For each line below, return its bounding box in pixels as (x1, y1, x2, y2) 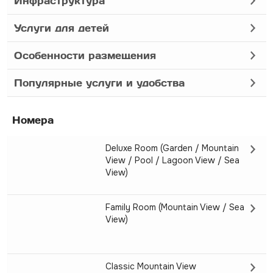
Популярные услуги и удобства (13, 77, 185, 88)
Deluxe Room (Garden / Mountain (105, 143, 239, 154)
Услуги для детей (13, 22, 109, 34)
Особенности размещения (13, 49, 156, 61)
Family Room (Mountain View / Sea (105, 202, 244, 213)
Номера (12, 114, 54, 126)
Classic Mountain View (105, 261, 196, 272)
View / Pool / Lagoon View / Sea (105, 155, 239, 166)
